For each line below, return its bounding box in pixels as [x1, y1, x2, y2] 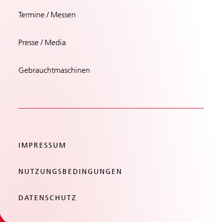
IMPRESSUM [18, 141, 67, 150]
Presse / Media [18, 37, 66, 47]
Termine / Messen [18, 9, 76, 19]
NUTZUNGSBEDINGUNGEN [18, 167, 123, 176]
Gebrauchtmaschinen [18, 65, 91, 75]
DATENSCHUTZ [18, 193, 77, 202]
